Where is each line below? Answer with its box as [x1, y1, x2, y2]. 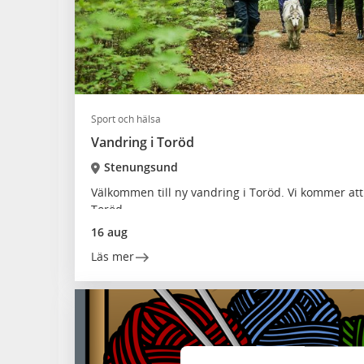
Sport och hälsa [91, 112, 161, 126]
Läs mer [91, 249, 134, 264]
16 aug [91, 224, 128, 240]
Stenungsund [103, 159, 178, 175]
